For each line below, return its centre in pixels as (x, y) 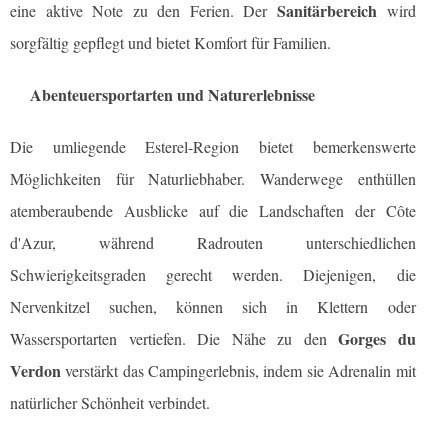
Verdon (35, 371)
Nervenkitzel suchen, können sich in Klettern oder (213, 307)
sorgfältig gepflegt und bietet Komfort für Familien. (170, 43)
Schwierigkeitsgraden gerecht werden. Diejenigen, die (213, 275)
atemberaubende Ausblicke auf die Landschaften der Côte (213, 211)
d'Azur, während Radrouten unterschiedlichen (213, 243)
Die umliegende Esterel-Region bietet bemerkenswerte (213, 147)
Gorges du (377, 339)
